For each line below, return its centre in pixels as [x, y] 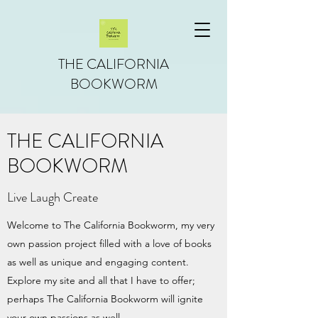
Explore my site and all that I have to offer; [101, 280]
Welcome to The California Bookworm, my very [111, 225]
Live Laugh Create [53, 197]
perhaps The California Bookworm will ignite [105, 299]
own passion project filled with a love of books [109, 243]
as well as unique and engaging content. [98, 262]
